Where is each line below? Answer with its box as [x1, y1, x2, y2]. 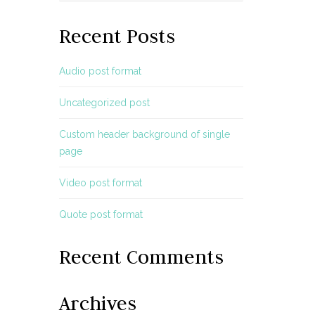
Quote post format [58, 209, 143, 220]
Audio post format [58, 65, 141, 77]
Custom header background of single [58, 129, 230, 140]
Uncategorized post [58, 97, 150, 108]
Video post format [58, 177, 142, 188]
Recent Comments [58, 245, 224, 269]
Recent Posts [58, 24, 175, 48]
